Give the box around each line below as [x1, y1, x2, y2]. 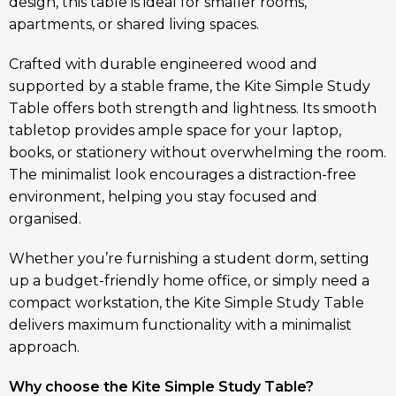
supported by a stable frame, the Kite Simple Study [9, 78, 370, 95]
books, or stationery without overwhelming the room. [9, 144, 386, 162]
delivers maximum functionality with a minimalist [9, 316, 352, 334]
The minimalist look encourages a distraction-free [9, 166, 356, 184]
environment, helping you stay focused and [9, 188, 317, 206]
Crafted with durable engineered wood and [9, 56, 317, 73]
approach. [9, 339, 80, 356]
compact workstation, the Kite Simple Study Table [9, 294, 364, 312]
